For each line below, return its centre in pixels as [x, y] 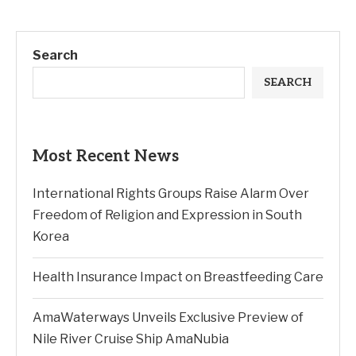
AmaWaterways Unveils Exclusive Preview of [168, 317]
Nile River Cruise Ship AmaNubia [131, 339]
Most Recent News [106, 156]
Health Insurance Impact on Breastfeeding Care [178, 277]
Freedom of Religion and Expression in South [167, 215]
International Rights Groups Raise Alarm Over [171, 193]
